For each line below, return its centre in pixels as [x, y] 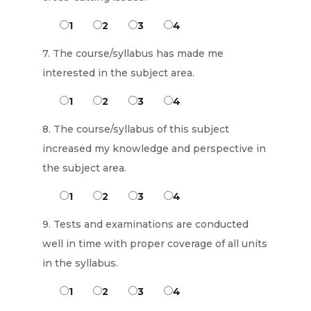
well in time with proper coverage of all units [155, 244]
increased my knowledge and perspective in [154, 149]
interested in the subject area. [118, 73]
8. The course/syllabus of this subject [136, 129]
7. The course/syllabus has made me [133, 53]
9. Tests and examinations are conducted [145, 224]
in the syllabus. [80, 263]
